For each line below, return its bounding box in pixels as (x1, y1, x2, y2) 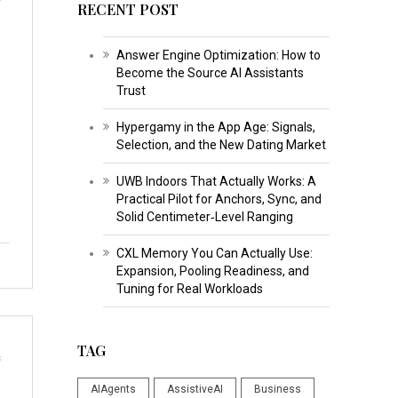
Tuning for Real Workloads (115, 281, 263, 296)
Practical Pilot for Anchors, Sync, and (115, 191, 322, 206)
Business (253, 382, 301, 395)
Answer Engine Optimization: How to (115, 47, 321, 62)
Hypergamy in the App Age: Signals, (115, 119, 315, 134)
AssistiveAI (166, 382, 223, 395)
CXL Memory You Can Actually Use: (115, 245, 313, 260)
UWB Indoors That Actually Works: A (115, 173, 316, 188)
